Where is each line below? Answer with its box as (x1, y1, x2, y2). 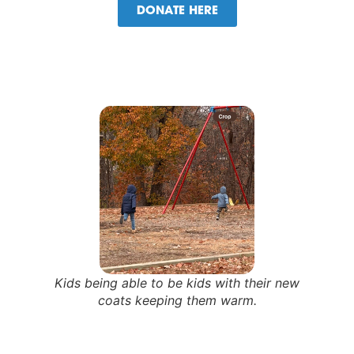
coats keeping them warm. (97, 292, 257, 309)
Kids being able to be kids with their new (55, 275, 299, 292)
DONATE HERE (136, 6, 218, 18)
